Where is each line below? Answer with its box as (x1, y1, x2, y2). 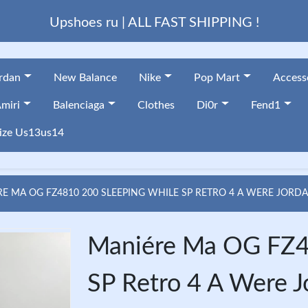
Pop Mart (193, 72, 240, 83)
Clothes (137, 100, 175, 111)
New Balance (53, 72, 117, 83)
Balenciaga (52, 100, 104, 111)
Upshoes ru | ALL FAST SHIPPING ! (49, 16, 259, 30)
